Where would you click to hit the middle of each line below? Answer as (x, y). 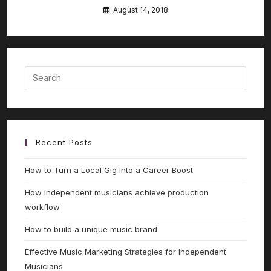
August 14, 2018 (140, 10)
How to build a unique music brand (91, 229)
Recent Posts (64, 142)
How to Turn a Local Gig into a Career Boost (109, 170)
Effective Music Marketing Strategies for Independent (126, 251)
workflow (43, 207)
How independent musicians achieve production (117, 192)
